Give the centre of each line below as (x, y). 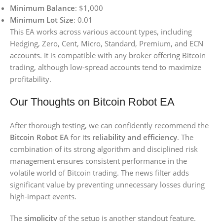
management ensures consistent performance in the (98, 161)
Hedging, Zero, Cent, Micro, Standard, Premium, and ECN (107, 44)
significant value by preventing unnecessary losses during (107, 185)
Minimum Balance (42, 8)
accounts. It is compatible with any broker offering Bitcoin (108, 55)
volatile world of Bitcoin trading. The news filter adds (99, 173)
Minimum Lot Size (42, 20)
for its (80, 137)
